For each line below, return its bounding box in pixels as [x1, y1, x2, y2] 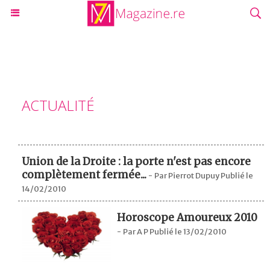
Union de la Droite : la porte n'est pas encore [22, 155, 251, 168]
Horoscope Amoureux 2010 [117, 211, 258, 224]
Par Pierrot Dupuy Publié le [154, 171, 253, 181]
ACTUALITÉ [22, 95, 95, 115]
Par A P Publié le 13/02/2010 [123, 227, 227, 237]
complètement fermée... [22, 168, 146, 181]
